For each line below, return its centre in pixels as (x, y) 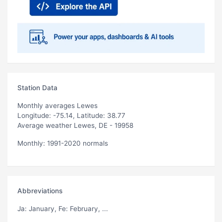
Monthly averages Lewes (57, 105)
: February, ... (87, 208)
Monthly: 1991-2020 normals (63, 143)
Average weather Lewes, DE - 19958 (75, 125)
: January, (42, 208)
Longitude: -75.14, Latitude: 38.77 (71, 115)
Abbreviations (40, 191)
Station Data (37, 87)
